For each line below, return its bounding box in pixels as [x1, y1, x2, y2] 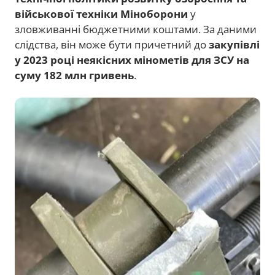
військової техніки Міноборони [15, 7, 188, 21]
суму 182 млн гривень [15, 68, 134, 82]
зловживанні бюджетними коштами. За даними [15, 22, 257, 36]
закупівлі [209, 37, 260, 52]
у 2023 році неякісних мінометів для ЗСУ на [15, 53, 249, 67]
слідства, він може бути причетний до [15, 37, 209, 52]
